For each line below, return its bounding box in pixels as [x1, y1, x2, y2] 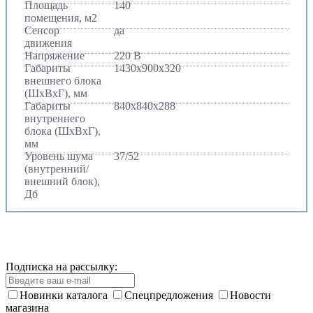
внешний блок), [24, 175, 100, 188]
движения [24, 37, 72, 50]
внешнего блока [24, 75, 101, 87]
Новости [230, 289, 271, 302]
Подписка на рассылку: [6, 261, 117, 273]
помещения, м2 [24, 12, 97, 24]
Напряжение [24, 50, 85, 62]
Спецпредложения [124, 289, 216, 302]
